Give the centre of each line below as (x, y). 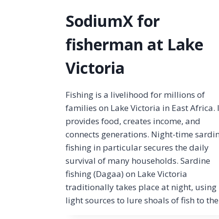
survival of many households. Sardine (138, 160)
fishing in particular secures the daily (137, 147)
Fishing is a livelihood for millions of (135, 94)
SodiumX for (113, 21)
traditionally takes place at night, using (141, 187)
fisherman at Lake (135, 44)
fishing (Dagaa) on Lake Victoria (127, 174)
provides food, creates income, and (133, 121)
